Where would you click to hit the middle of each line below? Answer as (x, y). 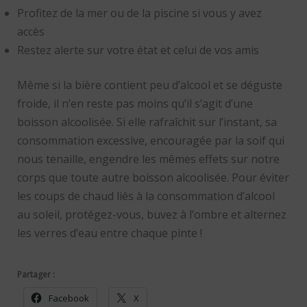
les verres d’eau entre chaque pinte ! (109, 233)
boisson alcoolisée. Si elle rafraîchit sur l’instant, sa (147, 122)
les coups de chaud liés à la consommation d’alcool (146, 196)
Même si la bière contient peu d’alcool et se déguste (149, 85)
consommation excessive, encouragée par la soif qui (150, 140)
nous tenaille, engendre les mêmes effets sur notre (148, 159)
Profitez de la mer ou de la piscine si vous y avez (139, 13)
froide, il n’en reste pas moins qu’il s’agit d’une (135, 103)
